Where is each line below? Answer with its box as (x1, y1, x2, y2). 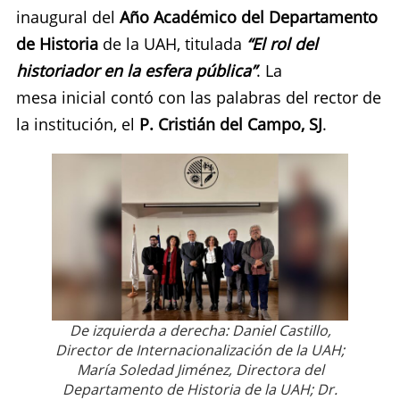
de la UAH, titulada (98, 32, 246, 54)
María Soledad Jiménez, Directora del (76, 359, 324, 379)
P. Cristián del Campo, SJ (139, 112, 322, 135)
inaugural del (16, 5, 120, 28)
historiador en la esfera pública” (16, 59, 256, 81)
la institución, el (16, 112, 139, 135)
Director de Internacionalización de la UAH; (55, 339, 345, 360)
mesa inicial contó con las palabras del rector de (16, 86, 381, 108)
